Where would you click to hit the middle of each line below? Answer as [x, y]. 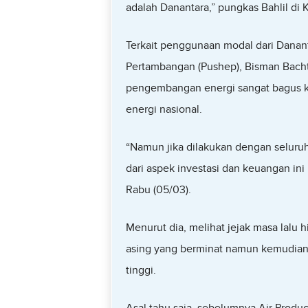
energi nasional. [164, 109]
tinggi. [141, 270]
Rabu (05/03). [158, 190]
